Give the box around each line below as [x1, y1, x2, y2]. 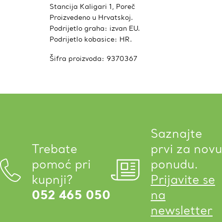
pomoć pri [32, 156, 91, 172]
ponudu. [151, 156, 198, 172]
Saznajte [151, 125, 202, 141]
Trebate [32, 141, 77, 157]
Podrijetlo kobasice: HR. [50, 34, 132, 44]
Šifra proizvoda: [50, 54, 107, 63]
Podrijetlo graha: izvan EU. [50, 23, 140, 33]
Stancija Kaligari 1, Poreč [50, 1, 135, 11]
